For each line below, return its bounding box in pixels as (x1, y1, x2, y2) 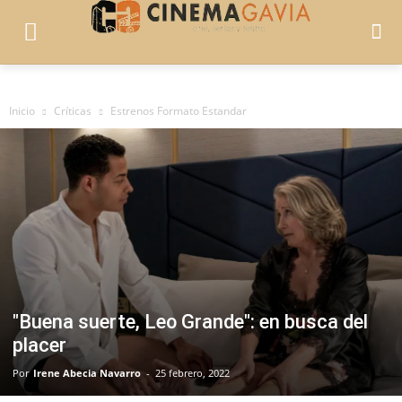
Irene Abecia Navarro (33, 366, 141, 380)
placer (13, 334, 66, 357)
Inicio (9, 102, 35, 118)
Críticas (54, 102, 92, 118)
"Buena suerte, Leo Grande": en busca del (13, 310, 368, 334)
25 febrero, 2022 (155, 366, 230, 380)
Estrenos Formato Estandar (110, 102, 247, 118)
